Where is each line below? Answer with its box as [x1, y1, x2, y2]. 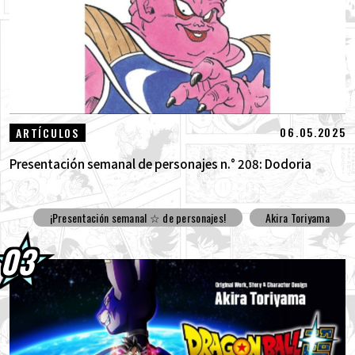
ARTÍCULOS [16, 124, 79, 141]
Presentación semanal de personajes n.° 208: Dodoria [9, 154, 311, 172]
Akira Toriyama [265, 209, 330, 227]
